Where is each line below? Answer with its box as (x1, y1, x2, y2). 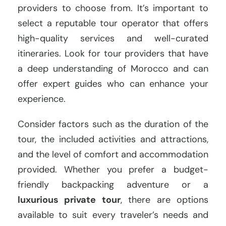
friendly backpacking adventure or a (18, 179, 208, 191)
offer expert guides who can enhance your (18, 78, 208, 90)
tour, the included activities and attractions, (18, 133, 208, 146)
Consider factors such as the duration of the (18, 118, 208, 131)
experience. (18, 93, 66, 105)
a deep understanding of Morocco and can (18, 63, 208, 75)
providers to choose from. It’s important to (18, 2, 208, 15)
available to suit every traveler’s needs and (18, 209, 208, 221)
